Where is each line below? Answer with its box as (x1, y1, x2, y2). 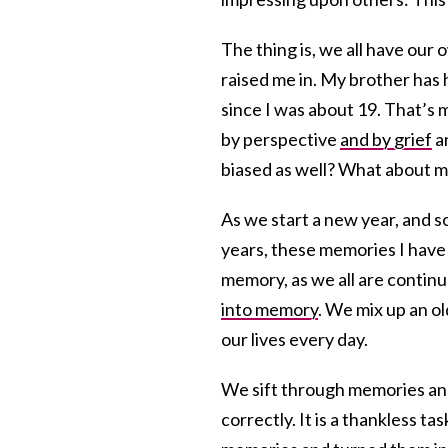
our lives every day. (221, 327, 368, 350)
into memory (221, 297, 318, 320)
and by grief (340, 127, 432, 150)
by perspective (221, 127, 340, 150)
